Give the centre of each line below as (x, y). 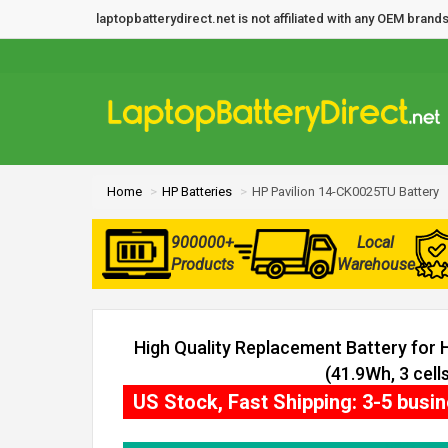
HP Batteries (197, 191)
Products (202, 264)
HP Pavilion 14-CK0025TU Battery (345, 191)
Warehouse (375, 264)
